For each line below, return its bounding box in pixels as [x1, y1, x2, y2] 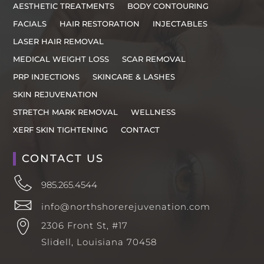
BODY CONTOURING [127, 1, 209, 11]
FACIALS [13, 19, 47, 29]
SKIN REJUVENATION [13, 90, 98, 100]
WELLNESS [131, 107, 176, 117]
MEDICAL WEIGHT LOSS [13, 54, 110, 64]
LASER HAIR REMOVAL [13, 37, 104, 47]
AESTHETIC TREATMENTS [13, 1, 115, 11]
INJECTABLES [153, 19, 208, 29]
